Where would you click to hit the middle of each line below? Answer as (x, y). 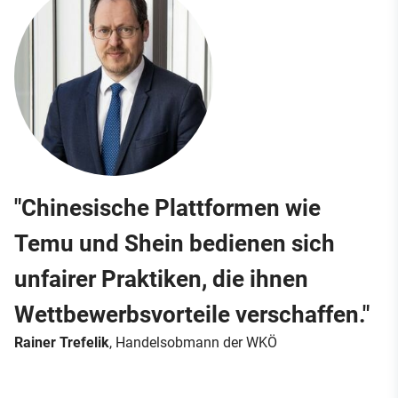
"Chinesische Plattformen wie (167, 207)
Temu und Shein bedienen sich (175, 243)
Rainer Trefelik (62, 342)
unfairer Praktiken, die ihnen (161, 279)
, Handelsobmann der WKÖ (193, 342)
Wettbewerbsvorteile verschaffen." (192, 314)
